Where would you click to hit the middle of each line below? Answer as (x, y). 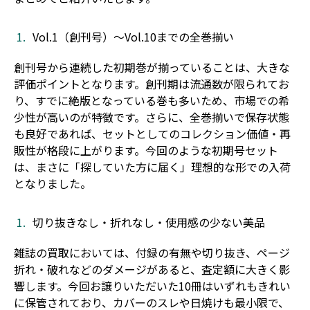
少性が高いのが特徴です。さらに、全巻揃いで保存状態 (152, 117)
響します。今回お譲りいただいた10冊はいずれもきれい (152, 285)
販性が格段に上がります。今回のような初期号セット (146, 150)
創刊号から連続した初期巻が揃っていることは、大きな (152, 67)
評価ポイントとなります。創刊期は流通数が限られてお (152, 83)
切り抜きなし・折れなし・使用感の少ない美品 (149, 222)
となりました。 (53, 183)
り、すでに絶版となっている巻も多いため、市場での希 (152, 100)
